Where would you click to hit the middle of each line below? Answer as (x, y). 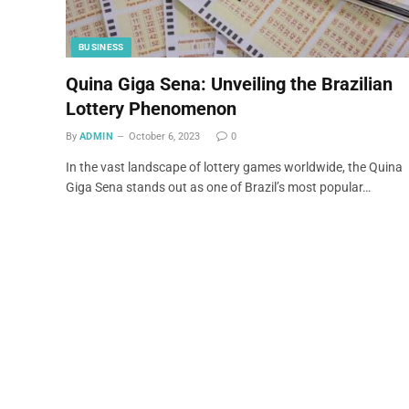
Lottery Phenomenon (151, 108)
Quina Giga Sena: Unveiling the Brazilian (229, 84)
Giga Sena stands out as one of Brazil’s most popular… (218, 187)
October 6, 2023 (165, 136)
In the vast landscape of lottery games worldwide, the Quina (234, 167)
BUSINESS (101, 47)
